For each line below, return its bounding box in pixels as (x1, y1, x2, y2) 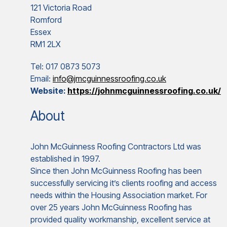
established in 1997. (30, 154, 100, 164)
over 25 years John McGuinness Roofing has (30, 202, 192, 212)
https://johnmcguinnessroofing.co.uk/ (67, 86, 221, 96)
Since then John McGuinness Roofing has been (30, 166, 202, 176)
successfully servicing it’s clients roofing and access (30, 178, 217, 188)
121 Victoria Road (30, 3, 92, 13)
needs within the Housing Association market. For (30, 190, 207, 200)
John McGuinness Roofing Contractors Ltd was (30, 141, 201, 152)
